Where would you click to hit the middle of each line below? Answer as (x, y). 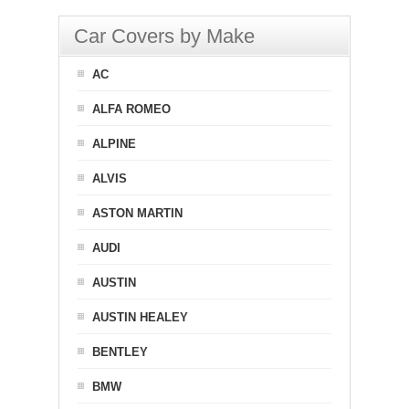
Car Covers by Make (164, 36)
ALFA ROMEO (131, 109)
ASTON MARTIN (137, 213)
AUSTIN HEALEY (140, 317)
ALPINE (114, 144)
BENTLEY (120, 352)
